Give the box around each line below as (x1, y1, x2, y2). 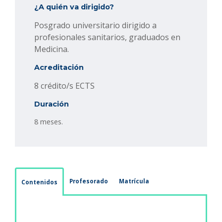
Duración (34, 100, 69, 109)
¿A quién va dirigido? (34, 2, 114, 12)
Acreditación (34, 63, 84, 72)
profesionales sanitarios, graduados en (34, 32, 180, 43)
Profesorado (69, 177, 108, 185)
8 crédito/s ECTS (34, 80, 95, 92)
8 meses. (34, 117, 63, 127)
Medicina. (34, 44, 69, 55)
